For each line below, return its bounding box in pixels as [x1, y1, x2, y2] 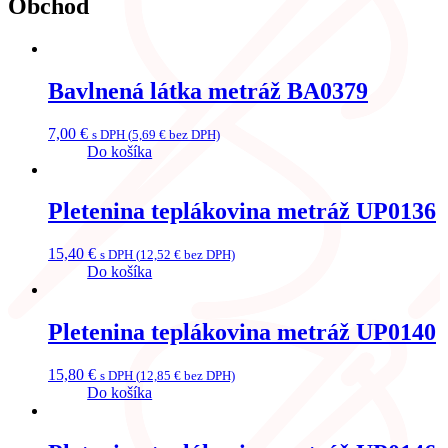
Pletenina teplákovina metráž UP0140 [48, 319, 436, 346]
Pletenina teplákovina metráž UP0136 [48, 198, 436, 225]
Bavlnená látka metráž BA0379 [48, 77, 368, 104]
